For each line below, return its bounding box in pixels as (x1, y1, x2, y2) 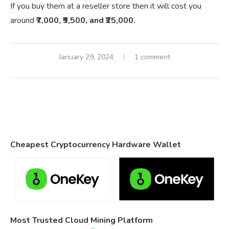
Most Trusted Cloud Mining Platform (10, 215, 153, 226)
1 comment (134, 52, 170, 62)
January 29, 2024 (59, 52, 113, 62)
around (10, 15, 36, 27)
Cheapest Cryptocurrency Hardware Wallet (10, 139, 181, 151)
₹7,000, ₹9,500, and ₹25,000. (36, 15, 135, 27)
